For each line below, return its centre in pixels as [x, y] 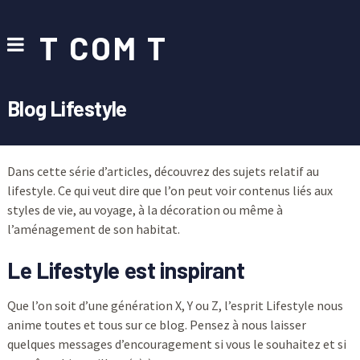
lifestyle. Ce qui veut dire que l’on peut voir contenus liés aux [170, 190]
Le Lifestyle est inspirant [126, 270]
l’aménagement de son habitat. [93, 229]
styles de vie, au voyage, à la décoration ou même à [145, 210]
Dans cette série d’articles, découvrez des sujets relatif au [163, 171]
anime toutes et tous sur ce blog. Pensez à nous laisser [156, 325]
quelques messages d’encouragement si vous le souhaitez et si [176, 344]
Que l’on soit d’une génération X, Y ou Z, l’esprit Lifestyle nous [175, 305]
